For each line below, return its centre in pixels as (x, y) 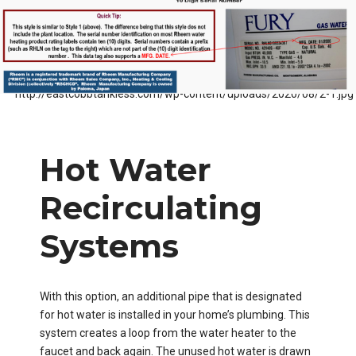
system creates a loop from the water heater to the (168, 333)
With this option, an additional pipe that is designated (171, 296)
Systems (109, 246)
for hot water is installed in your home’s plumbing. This (175, 314)
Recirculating (151, 207)
